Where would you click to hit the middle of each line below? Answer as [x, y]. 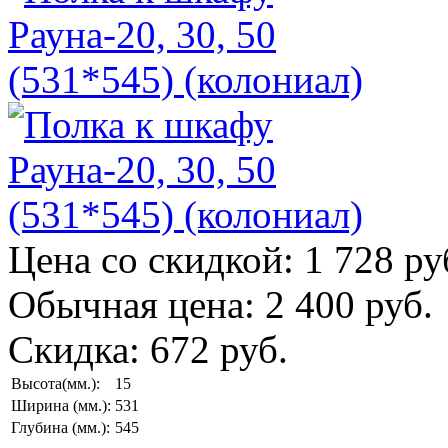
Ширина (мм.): [61, 405]
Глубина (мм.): [60, 427]
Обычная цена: [136, 304]
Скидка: [79, 349]
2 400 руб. [349, 304]
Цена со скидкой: [156, 259]
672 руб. [219, 349]
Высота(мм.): [55, 383]
